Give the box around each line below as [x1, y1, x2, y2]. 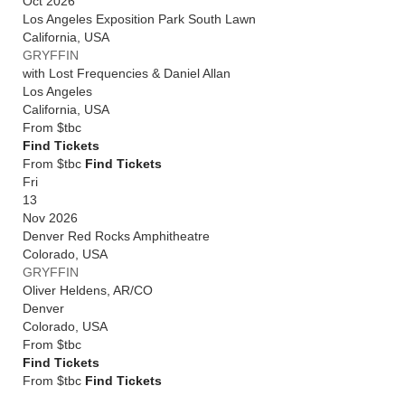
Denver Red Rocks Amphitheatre [23, 229, 210, 243]
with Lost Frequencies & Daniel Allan [23, 66, 231, 80]
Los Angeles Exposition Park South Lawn [23, 12, 256, 26]
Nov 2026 [23, 211, 78, 225]
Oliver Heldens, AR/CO [23, 283, 153, 297]
